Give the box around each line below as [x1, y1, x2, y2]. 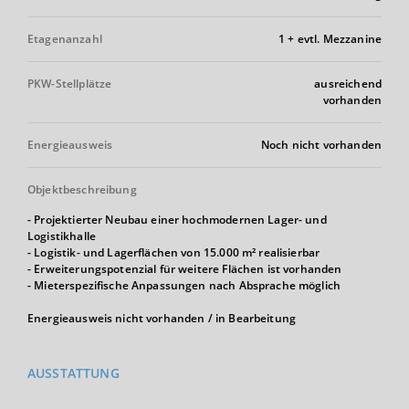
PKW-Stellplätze [27, 76, 112, 91]
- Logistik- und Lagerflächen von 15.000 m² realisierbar [27, 245, 320, 260]
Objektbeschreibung [27, 182, 137, 197]
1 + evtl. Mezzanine [278, 31, 382, 47]
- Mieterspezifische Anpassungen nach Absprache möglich [27, 278, 341, 293]
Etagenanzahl [27, 31, 102, 47]
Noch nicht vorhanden [261, 137, 382, 152]
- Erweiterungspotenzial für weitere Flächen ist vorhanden [27, 261, 342, 277]
